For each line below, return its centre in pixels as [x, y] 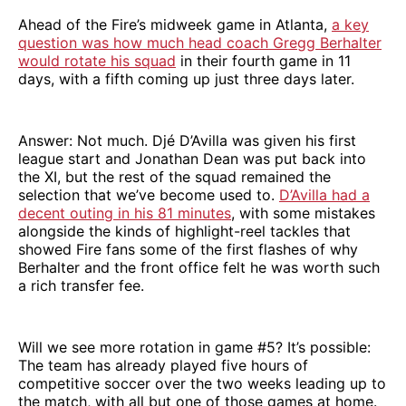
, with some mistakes [303, 213]
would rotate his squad [97, 60]
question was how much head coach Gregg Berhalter [200, 42]
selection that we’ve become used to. [149, 194]
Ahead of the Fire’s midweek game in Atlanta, [175, 24]
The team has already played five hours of [163, 365]
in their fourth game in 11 [263, 60]
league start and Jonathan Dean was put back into [192, 158]
